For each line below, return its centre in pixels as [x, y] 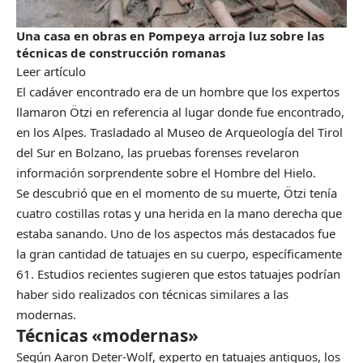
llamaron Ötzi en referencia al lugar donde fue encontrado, [180, 112]
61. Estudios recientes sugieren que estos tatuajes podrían [178, 274]
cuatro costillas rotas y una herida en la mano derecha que [179, 214]
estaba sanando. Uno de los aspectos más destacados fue [176, 234]
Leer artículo [51, 72]
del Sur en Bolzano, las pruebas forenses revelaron [158, 153]
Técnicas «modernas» [107, 336]
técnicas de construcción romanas [121, 53]
